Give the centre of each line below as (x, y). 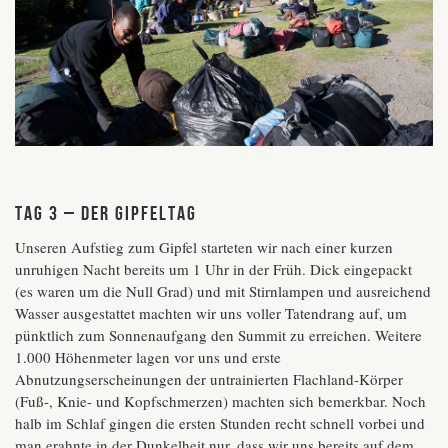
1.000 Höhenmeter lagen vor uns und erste (148, 357)
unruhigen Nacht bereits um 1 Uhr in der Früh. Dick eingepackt (213, 269)
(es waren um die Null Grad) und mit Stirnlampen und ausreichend (223, 291)
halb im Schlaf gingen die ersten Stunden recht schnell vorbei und (220, 423)
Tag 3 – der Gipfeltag (106, 213)
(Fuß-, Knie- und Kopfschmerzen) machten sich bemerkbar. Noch (220, 401)
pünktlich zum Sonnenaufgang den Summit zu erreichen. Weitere (218, 335)
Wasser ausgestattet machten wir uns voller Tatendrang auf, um (211, 313)
